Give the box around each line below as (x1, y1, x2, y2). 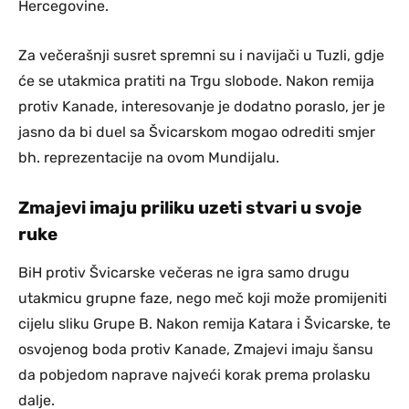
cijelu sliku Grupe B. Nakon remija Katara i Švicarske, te (18, 314, 391, 332)
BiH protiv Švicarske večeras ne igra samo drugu (18, 263, 350, 281)
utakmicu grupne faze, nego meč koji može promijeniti (18, 288, 387, 307)
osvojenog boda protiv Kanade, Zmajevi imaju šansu (18, 340, 373, 358)
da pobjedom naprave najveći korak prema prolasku (18, 365, 371, 383)
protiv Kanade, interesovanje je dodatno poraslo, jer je (18, 97, 385, 115)
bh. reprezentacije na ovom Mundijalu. (18, 148, 279, 166)
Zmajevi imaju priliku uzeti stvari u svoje (18, 196, 362, 218)
